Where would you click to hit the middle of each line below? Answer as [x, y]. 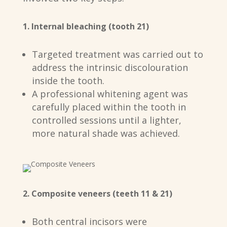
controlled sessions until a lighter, [106, 120]
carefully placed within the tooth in [109, 107]
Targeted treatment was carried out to [117, 54]
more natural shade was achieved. [106, 134]
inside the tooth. [68, 81]
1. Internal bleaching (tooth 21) [86, 27]
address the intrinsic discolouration [110, 68]
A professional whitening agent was [110, 94]
